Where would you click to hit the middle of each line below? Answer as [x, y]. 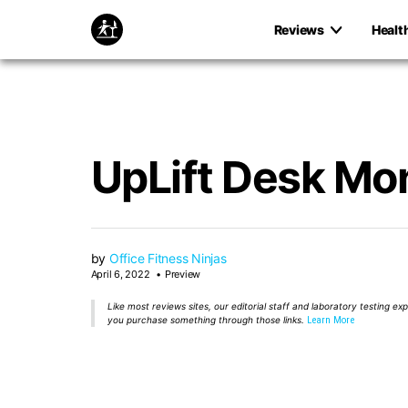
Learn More [330, 320]
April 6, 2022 [121, 274]
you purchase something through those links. [205, 320]
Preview [182, 274]
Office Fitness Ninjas [168, 258]
